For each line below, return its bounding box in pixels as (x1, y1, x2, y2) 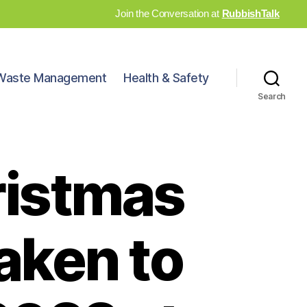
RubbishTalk (221, 8, 280, 19)
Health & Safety (123, 71, 209, 86)
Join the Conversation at (115, 8, 222, 19)
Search (257, 90, 286, 101)
